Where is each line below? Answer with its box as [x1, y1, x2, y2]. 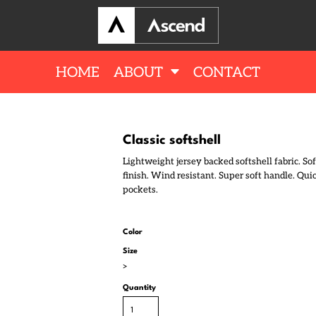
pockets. [123, 184, 158, 195]
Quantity [123, 284, 156, 292]
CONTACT [193, 63, 260, 81]
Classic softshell [123, 134, 221, 147]
